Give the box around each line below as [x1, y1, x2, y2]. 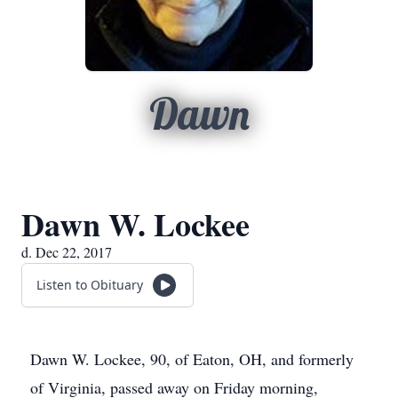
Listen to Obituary [36, 276, 143, 293]
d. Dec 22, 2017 [21, 243, 112, 261]
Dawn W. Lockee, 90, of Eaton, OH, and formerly [30, 348, 354, 370]
